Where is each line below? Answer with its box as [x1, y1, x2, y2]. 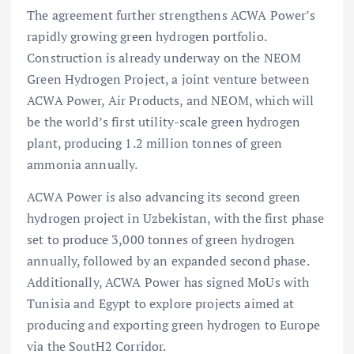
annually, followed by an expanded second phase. [27, 251, 309, 269]
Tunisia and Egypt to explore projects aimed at [27, 294, 295, 312]
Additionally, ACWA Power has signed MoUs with [27, 273, 310, 291]
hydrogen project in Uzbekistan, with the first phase [27, 209, 325, 227]
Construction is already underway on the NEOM [27, 48, 302, 66]
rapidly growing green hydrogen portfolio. [27, 27, 266, 45]
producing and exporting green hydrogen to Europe [27, 315, 320, 333]
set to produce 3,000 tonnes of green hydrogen [27, 230, 296, 248]
